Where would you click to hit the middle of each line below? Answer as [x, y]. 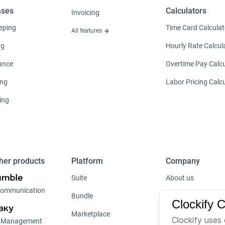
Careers [178, 196]
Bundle [82, 196]
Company [183, 161]
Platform [87, 161]
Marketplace [91, 214]
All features [87, 31]
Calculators [186, 11]
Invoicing [85, 13]
